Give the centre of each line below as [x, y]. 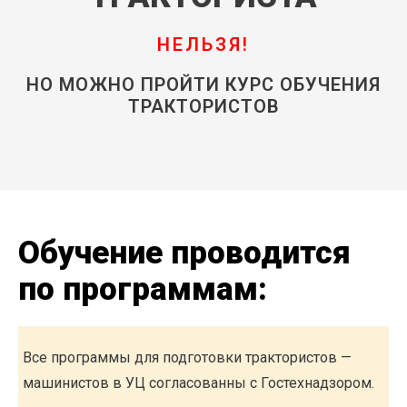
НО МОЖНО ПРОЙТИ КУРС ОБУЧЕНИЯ [203, 85]
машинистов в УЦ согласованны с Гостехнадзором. [199, 383]
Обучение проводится [184, 253]
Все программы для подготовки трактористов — [187, 358]
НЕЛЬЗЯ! [203, 45]
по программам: [143, 290]
